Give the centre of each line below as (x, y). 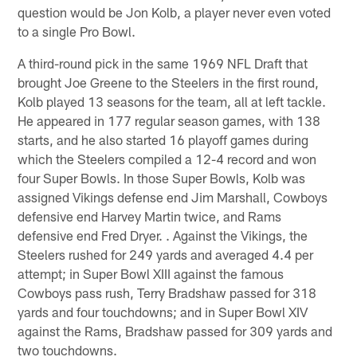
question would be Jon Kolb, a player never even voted (175, 12)
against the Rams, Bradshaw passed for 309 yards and (175, 330)
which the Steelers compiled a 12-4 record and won (167, 158)
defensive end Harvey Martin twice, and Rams (150, 216)
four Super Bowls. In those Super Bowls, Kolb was (162, 177)
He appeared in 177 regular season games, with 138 (169, 120)
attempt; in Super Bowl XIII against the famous (151, 273)
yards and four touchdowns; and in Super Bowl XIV (163, 311)
